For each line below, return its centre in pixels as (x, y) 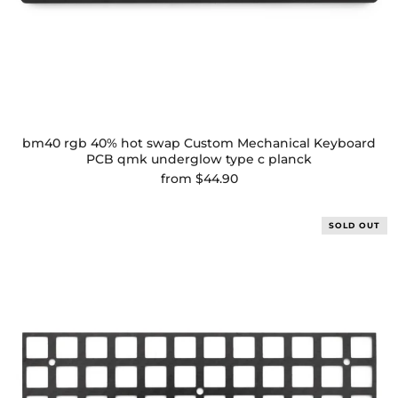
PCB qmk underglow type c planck (199, 159)
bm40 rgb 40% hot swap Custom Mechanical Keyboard (199, 143)
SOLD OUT (354, 225)
